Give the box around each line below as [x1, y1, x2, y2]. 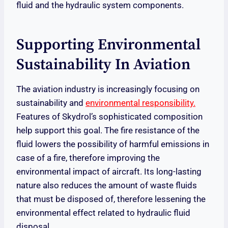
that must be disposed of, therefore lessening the [16, 194, 206, 205]
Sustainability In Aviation [16, 55, 190, 75]
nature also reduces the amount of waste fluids [16, 180, 197, 191]
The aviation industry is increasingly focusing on [16, 84, 199, 95]
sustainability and [16, 98, 85, 108]
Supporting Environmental [16, 35, 201, 55]
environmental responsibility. [85, 98, 195, 108]
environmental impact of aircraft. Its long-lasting [16, 166, 202, 177]
